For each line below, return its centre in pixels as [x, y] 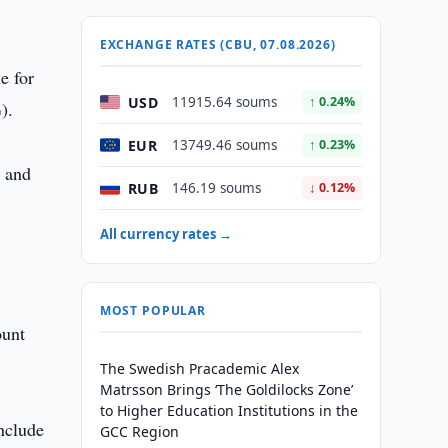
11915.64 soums [224, 102]
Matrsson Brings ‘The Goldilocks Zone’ [226, 389]
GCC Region [139, 431]
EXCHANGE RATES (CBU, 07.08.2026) [217, 44]
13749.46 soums [224, 145]
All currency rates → [165, 234]
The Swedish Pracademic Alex [199, 368]
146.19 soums [216, 188]
